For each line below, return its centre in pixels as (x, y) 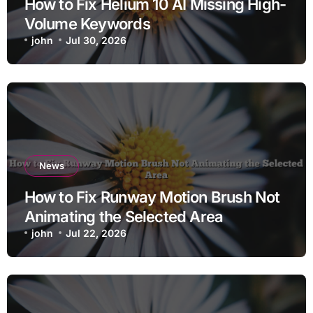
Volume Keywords (87, 23)
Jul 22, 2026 (96, 233)
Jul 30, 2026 (96, 40)
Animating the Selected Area (124, 216)
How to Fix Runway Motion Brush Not (152, 197)
